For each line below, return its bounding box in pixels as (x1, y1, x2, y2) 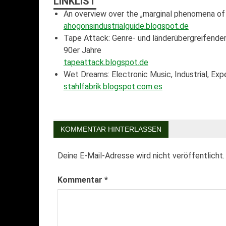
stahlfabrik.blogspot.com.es (63, 81, 162, 91)
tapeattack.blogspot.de (63, 57, 148, 67)
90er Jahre (63, 45, 101, 55)
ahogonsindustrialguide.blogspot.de (63, 21, 189, 31)
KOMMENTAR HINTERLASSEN (60, 125, 161, 133)
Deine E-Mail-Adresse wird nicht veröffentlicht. (57, 150, 224, 160)
